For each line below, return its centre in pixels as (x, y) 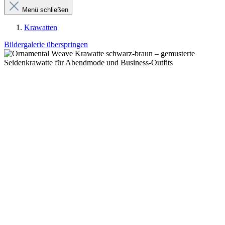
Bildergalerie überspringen (46, 44)
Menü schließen (44, 10)
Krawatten (41, 27)
